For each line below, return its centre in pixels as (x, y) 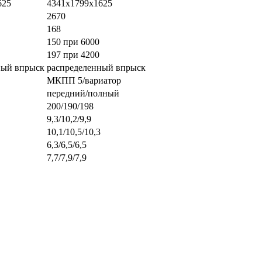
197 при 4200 (73, 54)
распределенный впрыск (96, 67)
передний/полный (83, 93)
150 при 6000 (73, 42)
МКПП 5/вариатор (85, 80)
